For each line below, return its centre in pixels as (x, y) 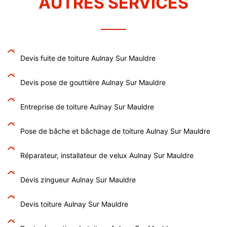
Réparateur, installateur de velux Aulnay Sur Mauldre (107, 156)
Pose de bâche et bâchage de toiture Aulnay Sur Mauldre (115, 131)
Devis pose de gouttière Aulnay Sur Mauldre (93, 83)
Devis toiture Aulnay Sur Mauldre (74, 204)
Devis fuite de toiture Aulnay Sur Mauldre (88, 58)
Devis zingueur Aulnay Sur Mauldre (78, 180)
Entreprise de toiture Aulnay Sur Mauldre (87, 107)
